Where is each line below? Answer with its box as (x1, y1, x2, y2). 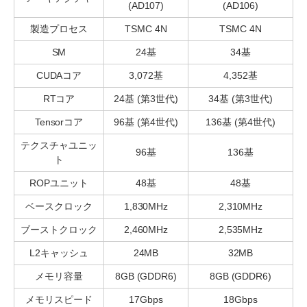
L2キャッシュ (29, 247, 88, 259)
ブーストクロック (21, 224, 97, 236)
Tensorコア (34, 116, 84, 128)
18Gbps (223, 294, 258, 306)
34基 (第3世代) (208, 93, 273, 105)
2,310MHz (218, 201, 263, 212)
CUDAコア (36, 70, 82, 82)
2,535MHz (218, 224, 263, 236)
